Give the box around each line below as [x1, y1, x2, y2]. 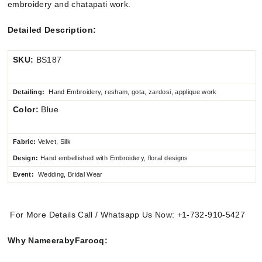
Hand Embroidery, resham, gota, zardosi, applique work [49, 88, 217, 96]
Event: [13, 171, 35, 178]
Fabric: [13, 138, 38, 146]
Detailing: [13, 88, 45, 96]
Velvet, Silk [37, 138, 71, 146]
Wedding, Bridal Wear [37, 171, 103, 178]
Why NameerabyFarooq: [8, 236, 108, 246]
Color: [13, 105, 42, 115]
